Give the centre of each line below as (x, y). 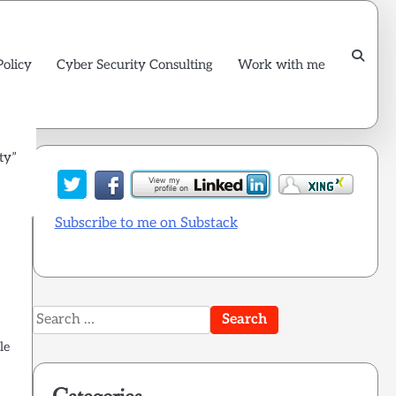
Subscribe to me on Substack (146, 223)
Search (53, 315)
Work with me (282, 64)
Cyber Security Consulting (135, 64)
